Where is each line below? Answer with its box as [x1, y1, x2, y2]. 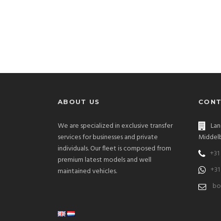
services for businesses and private [58, 132, 158, 144]
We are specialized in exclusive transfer [58, 120, 173, 132]
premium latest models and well [58, 154, 151, 166]
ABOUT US [58, 98, 100, 106]
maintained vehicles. [58, 166, 117, 178]
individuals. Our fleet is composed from [58, 143, 171, 155]
